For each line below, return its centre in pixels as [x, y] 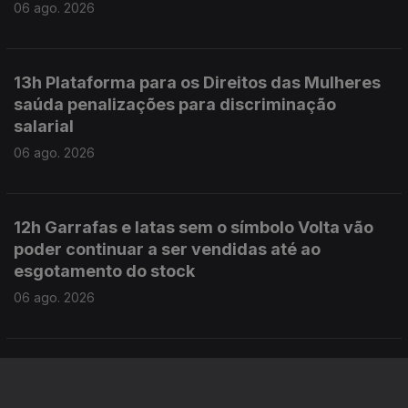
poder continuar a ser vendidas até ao [167, 249]
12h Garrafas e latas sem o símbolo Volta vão [194, 227]
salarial [44, 126]
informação [74, 392]
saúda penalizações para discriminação [175, 104]
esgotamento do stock [104, 271]
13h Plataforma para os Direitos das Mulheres [197, 82]
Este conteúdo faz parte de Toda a [197, 368]
